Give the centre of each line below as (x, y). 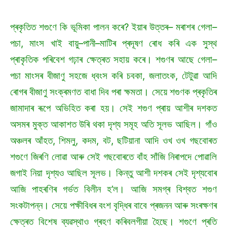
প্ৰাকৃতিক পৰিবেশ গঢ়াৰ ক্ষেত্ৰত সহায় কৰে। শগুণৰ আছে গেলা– (113, 60)
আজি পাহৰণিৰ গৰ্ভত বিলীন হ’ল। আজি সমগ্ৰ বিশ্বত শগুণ (113, 190)
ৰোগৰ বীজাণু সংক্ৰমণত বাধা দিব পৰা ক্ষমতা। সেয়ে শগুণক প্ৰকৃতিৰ (113, 92)
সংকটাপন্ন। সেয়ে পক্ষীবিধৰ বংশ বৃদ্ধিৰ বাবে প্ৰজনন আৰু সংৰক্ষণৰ (113, 206)
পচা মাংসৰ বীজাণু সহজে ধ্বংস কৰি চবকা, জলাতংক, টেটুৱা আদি (113, 76)
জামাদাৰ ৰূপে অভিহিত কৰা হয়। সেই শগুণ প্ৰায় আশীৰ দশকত (113, 108)
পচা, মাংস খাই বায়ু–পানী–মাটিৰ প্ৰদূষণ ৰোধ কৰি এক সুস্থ (113, 44)
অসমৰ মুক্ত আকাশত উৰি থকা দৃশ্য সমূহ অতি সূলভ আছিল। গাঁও (113, 125)
